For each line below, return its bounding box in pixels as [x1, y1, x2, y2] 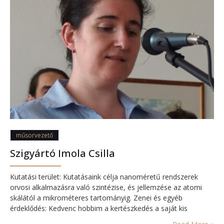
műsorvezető [16, 130, 53, 139]
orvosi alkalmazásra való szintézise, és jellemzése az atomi [10, 182, 202, 192]
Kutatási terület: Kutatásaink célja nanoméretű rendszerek [10, 171, 198, 181]
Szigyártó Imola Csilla [10, 146, 115, 160]
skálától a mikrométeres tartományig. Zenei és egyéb [10, 192, 182, 202]
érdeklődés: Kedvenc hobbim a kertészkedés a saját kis [10, 203, 187, 213]
